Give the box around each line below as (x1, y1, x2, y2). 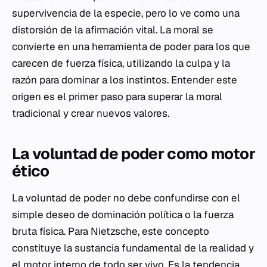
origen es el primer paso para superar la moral (12, 90, 222, 103)
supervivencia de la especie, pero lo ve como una (12, 7, 240, 20)
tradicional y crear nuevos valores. (12, 107, 169, 120)
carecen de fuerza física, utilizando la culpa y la (12, 57, 230, 70)
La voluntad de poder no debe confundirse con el (12, 191, 240, 204)
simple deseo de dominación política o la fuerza (12, 208, 234, 221)
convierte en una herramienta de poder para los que (12, 40, 250, 53)
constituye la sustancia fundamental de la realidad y (12, 241, 254, 254)
